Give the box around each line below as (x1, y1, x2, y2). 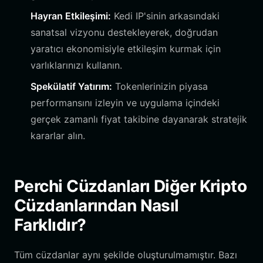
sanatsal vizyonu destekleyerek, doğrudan (31, 26, 218, 38)
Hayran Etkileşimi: (31, 10, 111, 22)
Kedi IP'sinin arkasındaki (111, 10, 220, 22)
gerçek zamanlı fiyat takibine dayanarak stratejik (31, 113, 247, 125)
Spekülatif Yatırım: (31, 80, 112, 92)
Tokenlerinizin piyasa (112, 80, 208, 92)
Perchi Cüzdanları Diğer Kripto (14, 176, 247, 196)
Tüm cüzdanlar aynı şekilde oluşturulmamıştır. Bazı (14, 249, 237, 261)
